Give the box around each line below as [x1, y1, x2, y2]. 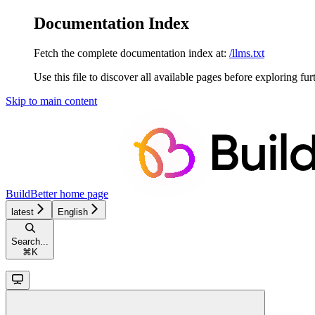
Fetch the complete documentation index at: [34, 46, 226, 59]
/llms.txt [229, 46, 264, 59]
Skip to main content [6, 94, 97, 107]
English [58, 206, 88, 217]
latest [11, 206, 34, 217]
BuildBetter [6, 187, 57, 200]
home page [57, 187, 108, 200]
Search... [11, 236, 49, 247]
